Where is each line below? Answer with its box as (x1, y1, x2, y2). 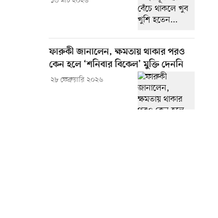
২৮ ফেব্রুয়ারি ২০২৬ (50, 75, 103, 85)
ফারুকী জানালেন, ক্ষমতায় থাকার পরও (49, 47, 184, 58)
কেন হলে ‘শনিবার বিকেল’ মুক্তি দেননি (49, 59, 183, 71)
